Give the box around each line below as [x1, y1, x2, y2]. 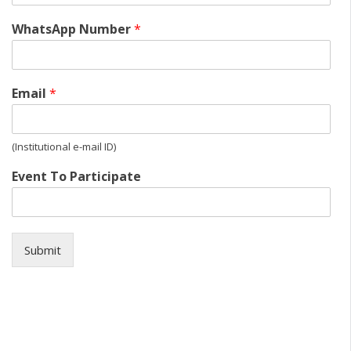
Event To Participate [12, 168, 141, 185]
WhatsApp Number [12, 20, 134, 38]
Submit [24, 242, 61, 258]
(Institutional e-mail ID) [12, 139, 116, 154]
